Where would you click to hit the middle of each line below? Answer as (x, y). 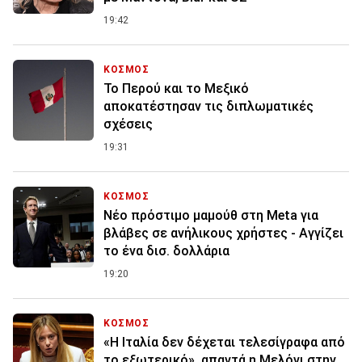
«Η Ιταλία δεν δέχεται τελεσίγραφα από (224, 343)
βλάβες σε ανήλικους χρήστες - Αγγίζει (223, 234)
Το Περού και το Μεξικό (176, 89)
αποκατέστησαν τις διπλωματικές (208, 107)
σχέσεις (128, 124)
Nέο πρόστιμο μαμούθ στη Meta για (211, 216)
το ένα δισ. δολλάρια (166, 251)
